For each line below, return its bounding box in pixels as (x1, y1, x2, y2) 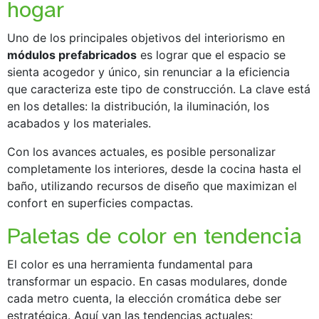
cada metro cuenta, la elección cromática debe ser (7, 291, 281, 305)
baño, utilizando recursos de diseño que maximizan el (7, 178, 297, 193)
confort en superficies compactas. (7, 195, 193, 210)
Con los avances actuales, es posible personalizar (7, 144, 276, 159)
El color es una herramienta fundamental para (7, 256, 253, 271)
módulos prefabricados (7, 47, 137, 62)
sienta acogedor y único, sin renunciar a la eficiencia (7, 64, 290, 79)
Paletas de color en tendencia (7, 221, 302, 250)
